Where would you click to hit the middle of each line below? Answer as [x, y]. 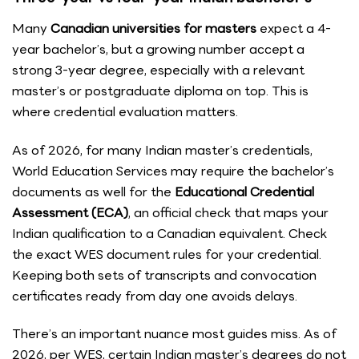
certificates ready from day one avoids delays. [155, 296]
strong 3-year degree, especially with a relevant [158, 70]
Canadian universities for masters [153, 28]
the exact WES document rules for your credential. [167, 254]
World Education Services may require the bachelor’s [173, 171]
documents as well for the [93, 192]
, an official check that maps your [228, 212]
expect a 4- [294, 28]
